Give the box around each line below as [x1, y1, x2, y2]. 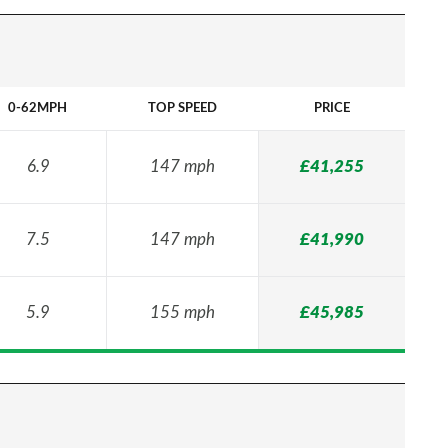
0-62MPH [8, 102, 67, 115]
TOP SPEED [147, 102, 217, 115]
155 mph [150, 304, 215, 321]
